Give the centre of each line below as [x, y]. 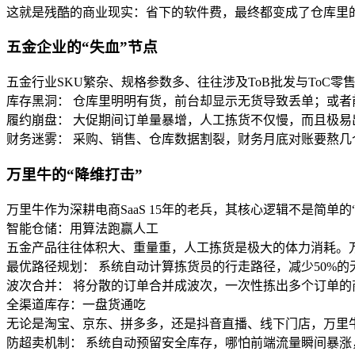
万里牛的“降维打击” [74, 174]
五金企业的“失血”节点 [82, 48]
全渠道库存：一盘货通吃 [76, 304]
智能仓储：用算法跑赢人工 [82, 228]
